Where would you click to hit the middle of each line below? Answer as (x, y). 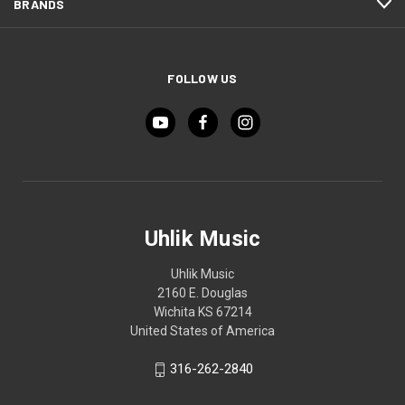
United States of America (202, 331)
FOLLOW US (202, 79)
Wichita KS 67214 (202, 312)
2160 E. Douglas (202, 293)
